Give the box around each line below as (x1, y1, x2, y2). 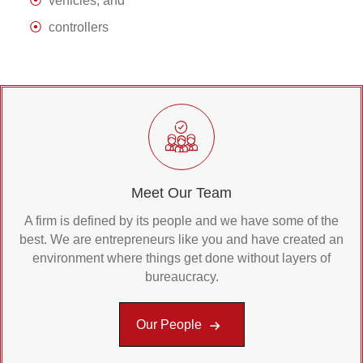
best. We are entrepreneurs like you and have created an (19, 233, 344, 247)
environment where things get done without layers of (32, 251, 331, 266)
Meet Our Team (131, 185, 232, 202)
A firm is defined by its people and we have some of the (24, 214, 339, 228)
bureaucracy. (144, 270, 219, 284)
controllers (49, 20, 109, 35)
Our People (135, 318, 205, 332)
